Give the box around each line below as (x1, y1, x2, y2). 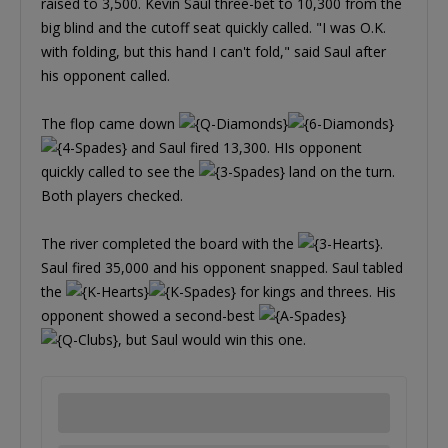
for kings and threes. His (236, 281, 396, 301)
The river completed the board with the (41, 233, 298, 253)
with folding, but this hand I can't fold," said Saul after (41, 41, 386, 61)
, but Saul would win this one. (118, 329, 306, 349)
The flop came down (41, 113, 179, 133)
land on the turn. (285, 161, 395, 181)
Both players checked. (41, 185, 183, 205)
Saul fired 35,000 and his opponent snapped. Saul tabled (41, 257, 403, 277)
